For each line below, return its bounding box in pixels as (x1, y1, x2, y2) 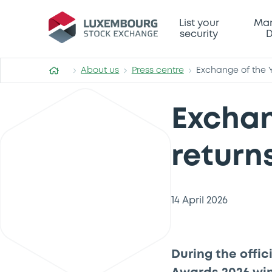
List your (178, 18, 219, 28)
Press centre (131, 67, 184, 74)
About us (81, 67, 120, 74)
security (180, 29, 219, 39)
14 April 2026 (171, 196, 228, 205)
